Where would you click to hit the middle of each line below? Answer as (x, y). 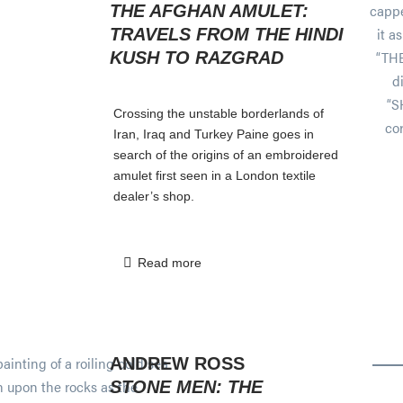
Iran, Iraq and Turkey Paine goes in (214, 134)
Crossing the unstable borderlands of (219, 113)
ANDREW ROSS (177, 363)
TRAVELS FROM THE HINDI (227, 34)
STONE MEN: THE (186, 386)
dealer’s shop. (154, 196)
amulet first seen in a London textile (215, 175)
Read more (169, 262)
